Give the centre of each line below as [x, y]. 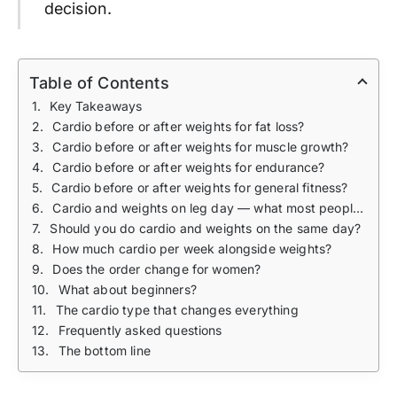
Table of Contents [99, 82]
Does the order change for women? [157, 269]
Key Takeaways [96, 105]
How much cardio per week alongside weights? [192, 248]
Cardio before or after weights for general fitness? [200, 187]
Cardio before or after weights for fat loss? [179, 126]
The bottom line [104, 350]
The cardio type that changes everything [177, 309]
